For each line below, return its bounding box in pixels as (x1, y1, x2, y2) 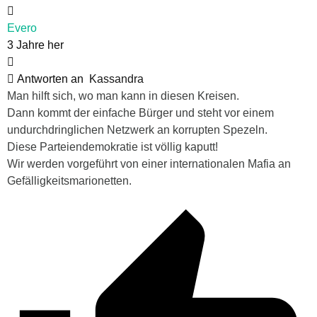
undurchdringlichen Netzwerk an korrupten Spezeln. (7, 123, 267, 136)
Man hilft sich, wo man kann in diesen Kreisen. (7, 89, 239, 102)
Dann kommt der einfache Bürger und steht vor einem (7, 106, 274, 119)
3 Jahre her (7, 38, 64, 51)
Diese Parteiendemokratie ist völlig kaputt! (7, 140, 218, 153)
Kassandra (89, 72, 144, 85)
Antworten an (14, 72, 89, 85)
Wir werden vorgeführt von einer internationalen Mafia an (7, 157, 291, 170)
